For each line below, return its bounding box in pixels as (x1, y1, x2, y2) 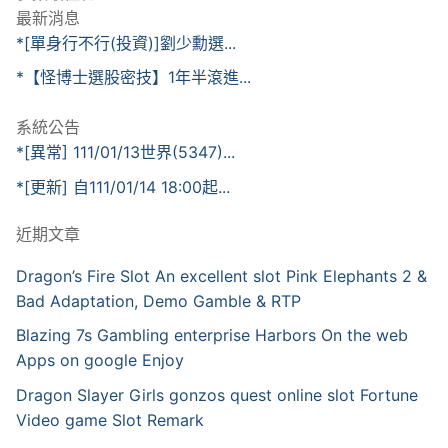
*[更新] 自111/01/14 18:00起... (16, 176, 230, 197)
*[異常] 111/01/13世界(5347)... (16, 142, 235, 163)
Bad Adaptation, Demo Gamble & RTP (16, 290, 301, 311)
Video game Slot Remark (16, 410, 204, 431)
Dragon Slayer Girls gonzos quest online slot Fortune (16, 385, 418, 406)
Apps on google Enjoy (16, 350, 184, 371)
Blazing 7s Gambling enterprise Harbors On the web (16, 325, 408, 346)
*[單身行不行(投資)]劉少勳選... (16, 32, 236, 53)
